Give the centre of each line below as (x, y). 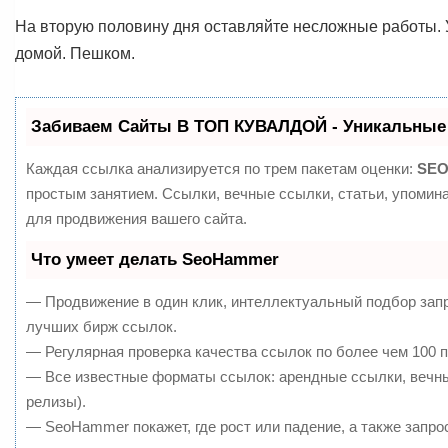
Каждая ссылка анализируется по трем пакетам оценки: (221, 168)
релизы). (56, 401)
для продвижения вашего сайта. (136, 218)
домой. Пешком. (75, 53)
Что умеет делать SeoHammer (155, 259)
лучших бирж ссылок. (101, 326)
